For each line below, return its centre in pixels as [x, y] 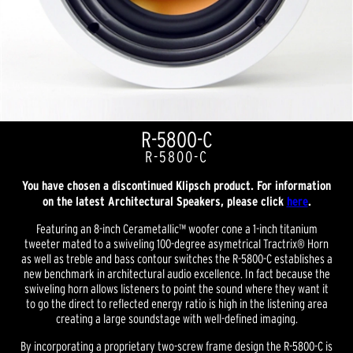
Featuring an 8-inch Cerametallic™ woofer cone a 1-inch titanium [176, 229]
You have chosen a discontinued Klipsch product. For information [176, 185]
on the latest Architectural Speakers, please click [164, 201]
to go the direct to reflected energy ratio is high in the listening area [176, 303]
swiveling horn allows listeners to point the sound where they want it [176, 288]
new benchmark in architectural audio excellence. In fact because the [176, 273]
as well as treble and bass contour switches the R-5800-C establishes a [176, 258]
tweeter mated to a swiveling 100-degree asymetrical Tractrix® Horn [176, 243]
